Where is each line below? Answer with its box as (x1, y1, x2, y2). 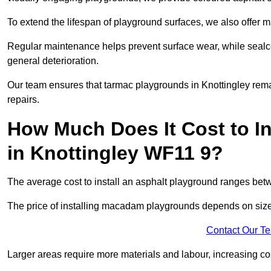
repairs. (7, 94, 39, 105)
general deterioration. (7, 56, 99, 67)
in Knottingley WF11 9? (7, 142, 223, 165)
